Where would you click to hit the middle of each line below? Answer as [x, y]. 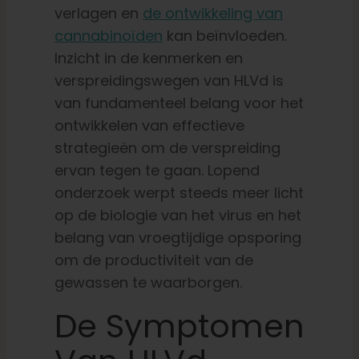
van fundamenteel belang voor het [179, 103]
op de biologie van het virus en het [177, 216]
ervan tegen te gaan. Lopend [157, 171]
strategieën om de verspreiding [167, 148]
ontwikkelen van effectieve [149, 126]
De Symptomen [179, 327]
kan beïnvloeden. [224, 36]
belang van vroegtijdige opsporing [177, 238]
